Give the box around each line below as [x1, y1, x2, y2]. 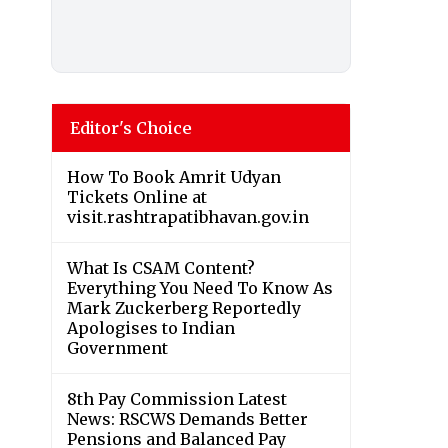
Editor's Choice [70, 118, 192, 139]
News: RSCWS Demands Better [67, 409, 308, 430]
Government [67, 338, 168, 359]
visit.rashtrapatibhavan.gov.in [67, 207, 309, 228]
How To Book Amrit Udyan [67, 167, 281, 188]
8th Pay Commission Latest [67, 389, 287, 410]
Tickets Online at [67, 187, 207, 208]
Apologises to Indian [67, 318, 235, 339]
